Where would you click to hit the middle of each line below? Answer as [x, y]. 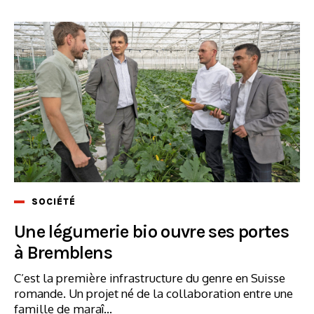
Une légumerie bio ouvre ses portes [151, 231]
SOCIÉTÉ [54, 201]
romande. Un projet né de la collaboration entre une [153, 293]
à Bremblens [63, 252]
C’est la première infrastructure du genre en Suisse [150, 278]
